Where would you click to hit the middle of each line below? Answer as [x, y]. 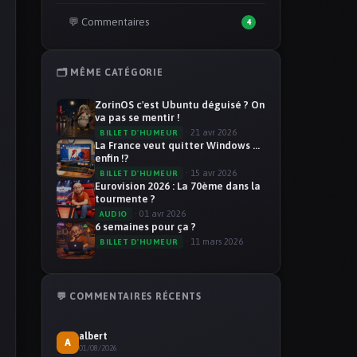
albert [93, 337]
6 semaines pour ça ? [145, 227]
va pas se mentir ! [137, 118]
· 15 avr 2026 [210, 173]
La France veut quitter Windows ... [177, 146]
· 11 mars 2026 [213, 242]
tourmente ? [125, 199]
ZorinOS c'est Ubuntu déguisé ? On [180, 105]
